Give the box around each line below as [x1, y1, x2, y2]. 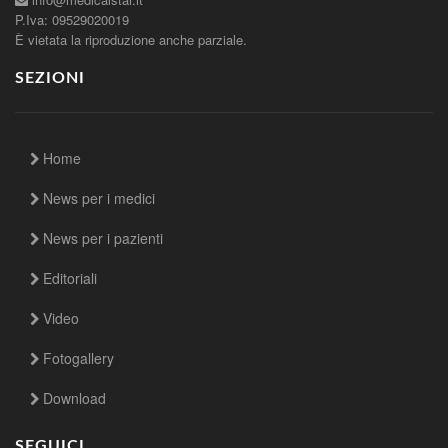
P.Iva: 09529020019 [15, 9, 129, 29]
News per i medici [39, 187, 155, 208]
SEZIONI [15, 69, 85, 86]
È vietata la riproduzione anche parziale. [15, 29, 247, 49]
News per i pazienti [39, 227, 163, 248]
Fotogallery [39, 347, 114, 368]
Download [39, 387, 106, 408]
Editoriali [39, 267, 97, 288]
